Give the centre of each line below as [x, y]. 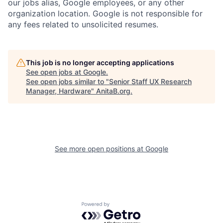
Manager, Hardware [58, 91]
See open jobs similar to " [67, 82]
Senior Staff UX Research [150, 82]
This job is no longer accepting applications [100, 63]
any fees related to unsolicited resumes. [83, 25]
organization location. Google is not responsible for [105, 14]
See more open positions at [100, 149]
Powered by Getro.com [125, 207]
